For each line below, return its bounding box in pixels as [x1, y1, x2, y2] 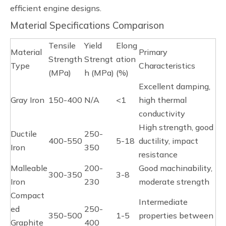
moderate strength [139, 177, 209, 187]
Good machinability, [139, 163, 212, 173]
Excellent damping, [139, 81, 210, 91]
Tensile [48, 40, 76, 50]
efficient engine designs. [10, 3, 101, 13]
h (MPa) [84, 68, 114, 78]
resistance [139, 149, 178, 159]
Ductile [11, 129, 37, 139]
